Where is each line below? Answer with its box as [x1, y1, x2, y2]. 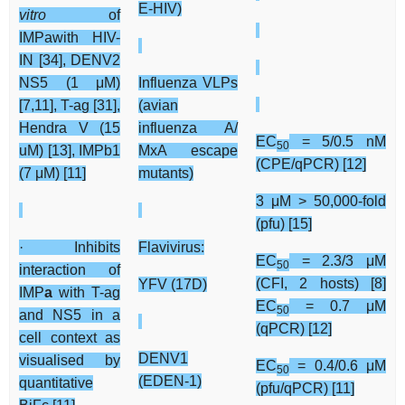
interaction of [19, 262, 120, 278]
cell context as [19, 330, 120, 346]
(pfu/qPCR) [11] [256, 381, 354, 397]
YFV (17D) [138, 277, 207, 293]
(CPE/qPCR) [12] [256, 156, 366, 173]
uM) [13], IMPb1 [19, 143, 120, 159]
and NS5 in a [19, 307, 120, 324]
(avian [138, 98, 178, 114]
